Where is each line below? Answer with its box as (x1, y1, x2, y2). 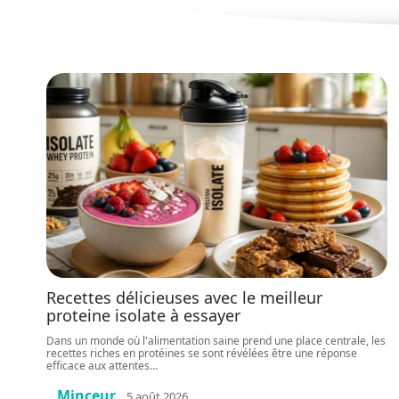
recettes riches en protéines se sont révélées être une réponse (46, 346, 357, 361)
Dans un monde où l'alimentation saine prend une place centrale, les (46, 333, 386, 348)
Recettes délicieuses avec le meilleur (46, 287, 322, 308)
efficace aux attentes (46, 358, 150, 373)
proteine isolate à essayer (46, 305, 240, 326)
